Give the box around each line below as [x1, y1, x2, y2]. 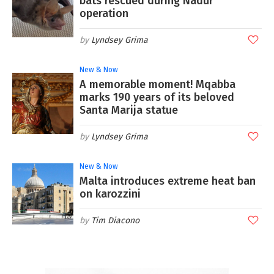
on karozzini [80, 187, 141, 201]
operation [80, 6, 128, 20]
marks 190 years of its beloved [80, 90, 234, 104]
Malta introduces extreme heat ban [80, 174, 256, 188]
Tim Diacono [91, 215, 139, 226]
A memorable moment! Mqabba [80, 77, 235, 91]
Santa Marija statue [80, 103, 178, 117]
